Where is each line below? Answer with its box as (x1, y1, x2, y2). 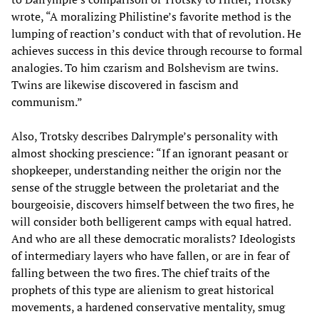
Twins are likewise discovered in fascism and (11, 76, 239, 93)
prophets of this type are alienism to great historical (11, 281, 274, 298)
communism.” (11, 93, 83, 110)
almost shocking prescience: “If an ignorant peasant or (11, 145, 288, 161)
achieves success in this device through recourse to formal (11, 42, 303, 58)
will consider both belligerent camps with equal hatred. (11, 213, 291, 229)
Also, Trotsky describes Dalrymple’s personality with (11, 127, 278, 144)
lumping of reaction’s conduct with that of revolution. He (11, 25, 301, 41)
